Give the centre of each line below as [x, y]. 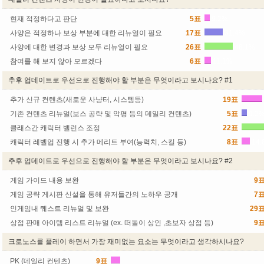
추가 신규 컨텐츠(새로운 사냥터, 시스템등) [77, 100]
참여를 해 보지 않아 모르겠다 [56, 61]
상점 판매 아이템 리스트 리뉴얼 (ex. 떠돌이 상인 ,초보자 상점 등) [112, 223]
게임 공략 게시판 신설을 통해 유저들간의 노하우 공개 [94, 194]
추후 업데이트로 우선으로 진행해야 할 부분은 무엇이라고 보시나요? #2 [121, 161]
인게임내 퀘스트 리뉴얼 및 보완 [60, 209]
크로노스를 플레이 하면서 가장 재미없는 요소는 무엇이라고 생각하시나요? [126, 242]
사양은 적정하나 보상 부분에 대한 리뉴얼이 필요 [86, 33]
